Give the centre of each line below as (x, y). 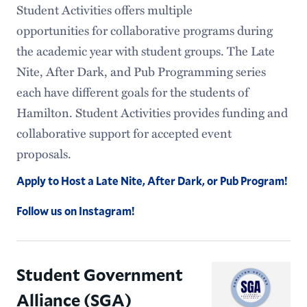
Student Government (99, 274)
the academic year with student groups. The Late (145, 50)
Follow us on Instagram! (75, 210)
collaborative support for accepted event (124, 133)
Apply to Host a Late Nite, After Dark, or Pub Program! (151, 180)
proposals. (45, 153)
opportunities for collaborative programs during (144, 30)
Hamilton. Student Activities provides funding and (152, 112)
